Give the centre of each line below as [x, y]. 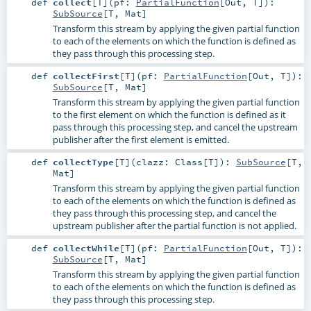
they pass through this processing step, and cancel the [164, 213]
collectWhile [86, 247]
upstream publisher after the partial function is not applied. [174, 225]
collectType [83, 161]
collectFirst [86, 75]
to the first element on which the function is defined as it [169, 114]
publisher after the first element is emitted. [141, 139]
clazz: [155, 161]
